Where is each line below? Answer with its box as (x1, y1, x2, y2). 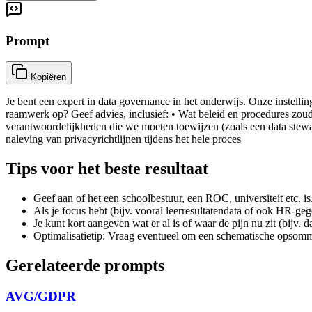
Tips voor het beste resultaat (6, 159, 208, 178)
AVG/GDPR (6, 288, 76, 304)
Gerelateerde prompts (6, 256, 164, 275)
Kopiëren (31, 72, 66, 83)
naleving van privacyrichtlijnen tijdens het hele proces (6, 133, 241, 146)
